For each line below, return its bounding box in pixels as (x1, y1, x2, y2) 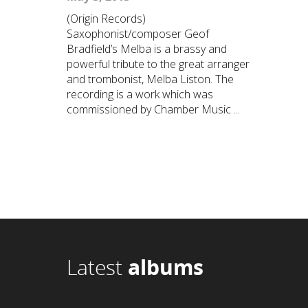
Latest (67, 253, 128, 281)
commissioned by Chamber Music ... (67, 102, 240, 117)
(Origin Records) (67, 11, 146, 26)
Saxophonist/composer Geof (67, 26, 209, 41)
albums (128, 253, 203, 281)
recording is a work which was (67, 87, 213, 102)
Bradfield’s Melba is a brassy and (67, 41, 227, 56)
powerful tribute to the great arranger (67, 56, 250, 71)
